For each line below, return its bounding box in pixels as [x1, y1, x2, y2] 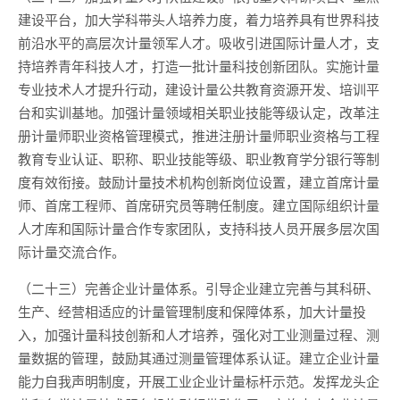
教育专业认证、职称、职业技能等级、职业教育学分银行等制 [18, 149, 379, 168]
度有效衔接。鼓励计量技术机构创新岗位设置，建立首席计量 [18, 172, 379, 191]
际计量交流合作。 [18, 242, 125, 261]
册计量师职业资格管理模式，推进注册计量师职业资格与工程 [18, 126, 379, 145]
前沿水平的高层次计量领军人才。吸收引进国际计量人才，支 [18, 33, 379, 52]
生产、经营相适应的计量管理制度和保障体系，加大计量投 [18, 302, 366, 321]
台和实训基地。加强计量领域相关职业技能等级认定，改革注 [18, 103, 379, 121]
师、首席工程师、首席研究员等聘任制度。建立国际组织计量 [18, 196, 379, 214]
